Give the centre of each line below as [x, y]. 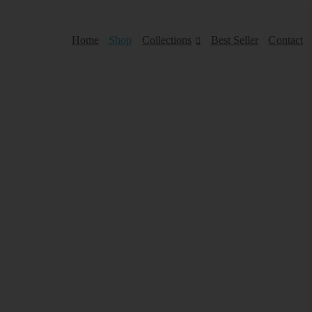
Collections [167, 40]
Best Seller [235, 40]
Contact [286, 40]
